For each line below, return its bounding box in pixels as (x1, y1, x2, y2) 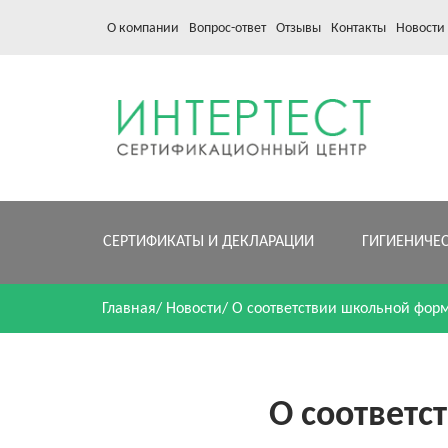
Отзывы (276, 20, 321, 36)
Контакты (331, 20, 386, 36)
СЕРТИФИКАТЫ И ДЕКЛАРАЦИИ (103, 234, 314, 250)
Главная (102, 300, 156, 317)
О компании (107, 20, 179, 36)
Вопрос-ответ (189, 20, 266, 36)
